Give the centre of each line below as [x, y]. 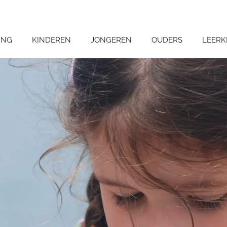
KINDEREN [51, 40]
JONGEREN [111, 40]
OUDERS [167, 40]
